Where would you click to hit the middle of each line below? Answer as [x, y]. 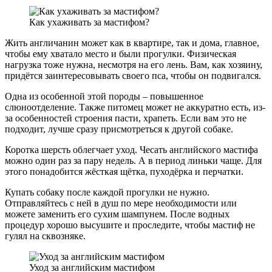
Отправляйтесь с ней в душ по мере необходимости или [121, 203]
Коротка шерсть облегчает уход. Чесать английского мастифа [131, 150]
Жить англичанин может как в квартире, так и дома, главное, [132, 43]
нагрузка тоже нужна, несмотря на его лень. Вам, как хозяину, [134, 65]
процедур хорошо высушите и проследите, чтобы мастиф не [130, 225]
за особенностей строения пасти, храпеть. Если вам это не [126, 118]
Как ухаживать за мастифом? [89, 22]
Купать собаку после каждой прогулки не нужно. [107, 192]
